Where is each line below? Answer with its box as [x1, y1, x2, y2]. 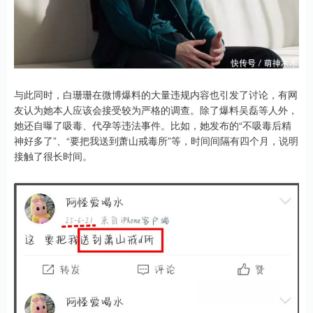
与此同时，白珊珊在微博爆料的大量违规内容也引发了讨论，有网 [14, 87, 298, 102]
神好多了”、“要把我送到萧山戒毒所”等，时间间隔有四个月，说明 [14, 133, 298, 148]
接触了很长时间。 [14, 149, 92, 163]
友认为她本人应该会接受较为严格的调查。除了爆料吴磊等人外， [14, 103, 298, 117]
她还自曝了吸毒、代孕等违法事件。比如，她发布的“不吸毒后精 [14, 118, 291, 133]
